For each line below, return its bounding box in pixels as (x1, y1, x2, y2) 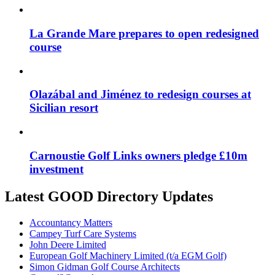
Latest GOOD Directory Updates (5, 188, 213, 204)
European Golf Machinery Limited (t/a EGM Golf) (29, 250, 227, 261)
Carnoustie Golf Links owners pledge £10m (29, 149, 247, 162)
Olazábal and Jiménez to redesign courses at (29, 88, 251, 101)
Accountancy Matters (29, 217, 112, 228)
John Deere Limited (29, 239, 106, 250)
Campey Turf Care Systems (29, 228, 136, 239)
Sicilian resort (29, 101, 98, 115)
